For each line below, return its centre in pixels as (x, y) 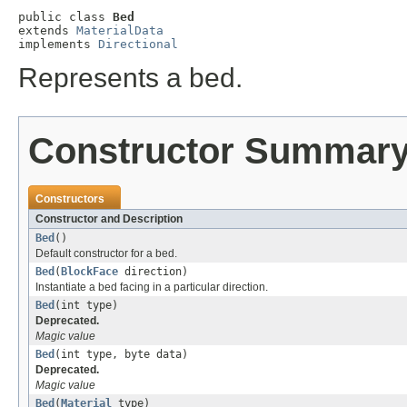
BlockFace (89, 272)
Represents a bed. (130, 78)
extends (47, 31)
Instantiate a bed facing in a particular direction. (152, 288)
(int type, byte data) (121, 355)
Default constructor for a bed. (106, 254)
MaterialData (120, 31)
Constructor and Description (109, 219)
